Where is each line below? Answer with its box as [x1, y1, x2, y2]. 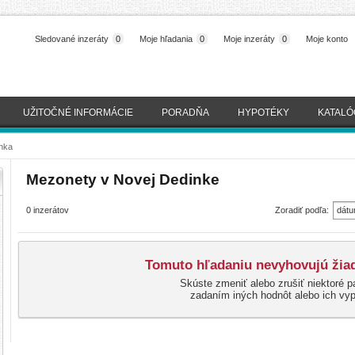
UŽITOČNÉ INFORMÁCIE [23, 107, 133, 118]
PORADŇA [162, 107, 209, 118]
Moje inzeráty [223, 34, 275, 44]
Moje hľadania [139, 34, 193, 44]
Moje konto [306, 34, 348, 44]
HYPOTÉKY [238, 107, 289, 118]
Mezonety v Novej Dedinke [26, 171, 219, 188]
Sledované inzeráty [35, 34, 109, 44]
